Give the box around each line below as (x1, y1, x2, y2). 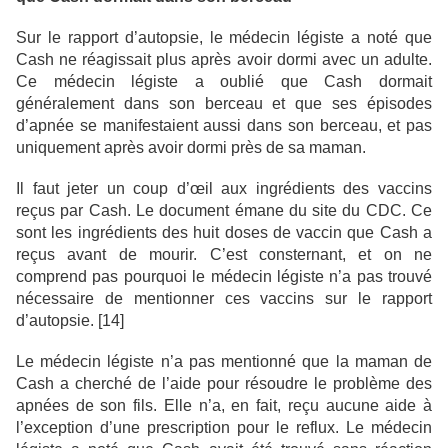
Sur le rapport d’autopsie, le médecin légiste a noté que (16, 29, 432, 47)
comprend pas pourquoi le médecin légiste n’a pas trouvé (16, 268, 432, 286)
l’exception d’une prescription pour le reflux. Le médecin (16, 419, 432, 437)
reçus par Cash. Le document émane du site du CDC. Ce (16, 202, 432, 220)
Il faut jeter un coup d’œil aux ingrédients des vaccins (16, 180, 432, 198)
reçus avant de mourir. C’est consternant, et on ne (16, 246, 432, 264)
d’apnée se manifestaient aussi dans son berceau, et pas (16, 117, 432, 135)
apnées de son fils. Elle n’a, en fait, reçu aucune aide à (16, 397, 432, 415)
